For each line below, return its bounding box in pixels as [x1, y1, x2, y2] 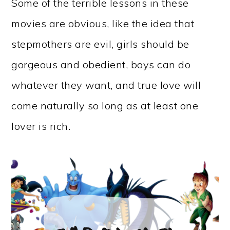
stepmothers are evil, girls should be [11, 37, 189, 50]
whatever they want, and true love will [11, 79, 201, 91]
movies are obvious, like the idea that [11, 17, 195, 30]
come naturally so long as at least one [11, 99, 199, 112]
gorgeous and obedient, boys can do [11, 58, 191, 71]
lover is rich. [11, 120, 71, 132]
